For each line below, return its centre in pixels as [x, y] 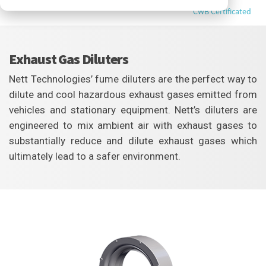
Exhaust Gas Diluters [69, 59]
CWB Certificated [222, 12]
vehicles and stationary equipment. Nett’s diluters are [133, 110]
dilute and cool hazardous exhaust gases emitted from [133, 94]
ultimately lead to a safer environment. [95, 156]
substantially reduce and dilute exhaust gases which [133, 140]
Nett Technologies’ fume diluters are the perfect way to [133, 79]
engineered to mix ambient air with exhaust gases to [133, 125]
